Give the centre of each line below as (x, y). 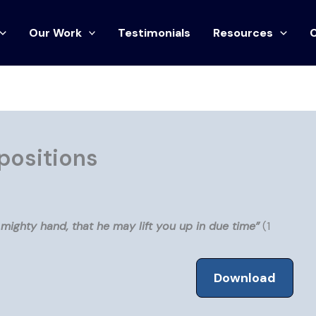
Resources (243, 32)
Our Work (55, 32)
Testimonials (154, 32)
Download (245, 278)
